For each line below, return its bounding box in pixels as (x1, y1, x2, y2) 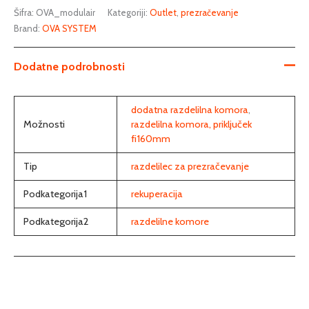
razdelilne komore (130, 215, 209, 228)
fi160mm (130, 132, 170, 145)
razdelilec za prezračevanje (130, 159, 249, 172)
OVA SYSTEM (42, 22, 97, 34)
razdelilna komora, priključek (130, 117, 252, 130)
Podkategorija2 (23, 215, 90, 228)
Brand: (14, 22, 42, 34)
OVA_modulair (36, 6, 95, 18)
